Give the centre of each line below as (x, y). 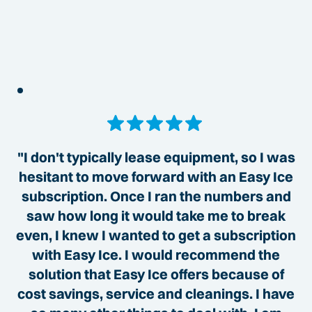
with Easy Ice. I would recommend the (156, 255)
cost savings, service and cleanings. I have (156, 294)
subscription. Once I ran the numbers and (156, 196)
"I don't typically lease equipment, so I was (156, 157)
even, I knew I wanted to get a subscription (156, 235)
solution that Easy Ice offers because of (156, 274)
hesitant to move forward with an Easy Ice (156, 177)
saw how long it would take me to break (156, 216)
